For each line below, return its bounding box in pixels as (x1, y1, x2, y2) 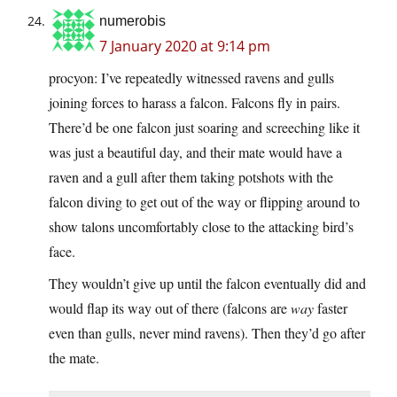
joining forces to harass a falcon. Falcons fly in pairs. (49, 93, 340, 113)
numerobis (99, 13, 166, 29)
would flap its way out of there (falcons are (49, 299, 291, 318)
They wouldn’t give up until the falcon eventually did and (49, 274, 366, 293)
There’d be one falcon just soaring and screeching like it (49, 118, 360, 137)
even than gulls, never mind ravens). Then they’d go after (49, 323, 365, 343)
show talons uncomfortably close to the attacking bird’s (49, 217, 354, 237)
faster (314, 299, 347, 318)
